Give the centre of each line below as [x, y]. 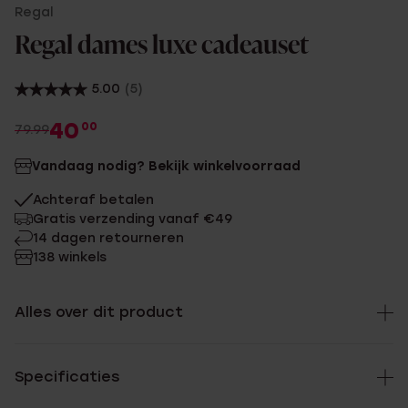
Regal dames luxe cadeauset [162, 46]
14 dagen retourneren [108, 238]
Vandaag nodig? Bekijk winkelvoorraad [166, 166]
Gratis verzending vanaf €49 [133, 219]
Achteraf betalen [93, 200]
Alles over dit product [99, 312]
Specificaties [67, 377]
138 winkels [70, 257]
